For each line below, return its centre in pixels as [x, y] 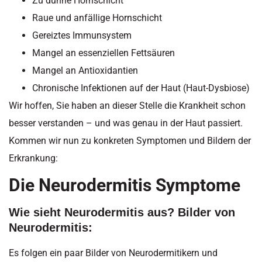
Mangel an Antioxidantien [85, 70]
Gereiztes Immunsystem [82, 35]
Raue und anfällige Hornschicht [97, 18]
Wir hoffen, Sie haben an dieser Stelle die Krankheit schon [127, 105]
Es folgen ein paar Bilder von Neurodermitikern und [113, 253]
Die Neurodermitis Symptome [125, 185]
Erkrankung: [33, 158]
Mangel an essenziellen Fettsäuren [104, 53]
